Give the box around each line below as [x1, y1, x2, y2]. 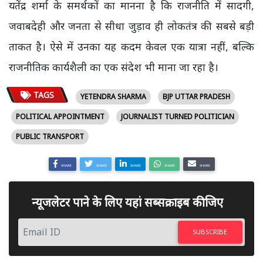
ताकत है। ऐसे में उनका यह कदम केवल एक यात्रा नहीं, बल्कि [9, 39, 254, 53]
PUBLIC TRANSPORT [16, 131, 84, 141]
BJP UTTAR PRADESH [162, 92, 230, 102]
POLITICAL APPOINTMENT [16, 112, 104, 122]
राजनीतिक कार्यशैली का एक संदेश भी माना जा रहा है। [9, 60, 218, 74]
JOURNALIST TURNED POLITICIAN [121, 112, 234, 122]
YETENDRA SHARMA [80, 92, 146, 102]
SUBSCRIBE [193, 227, 228, 237]
